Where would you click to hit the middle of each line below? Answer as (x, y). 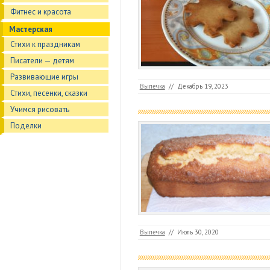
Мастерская (31, 29)
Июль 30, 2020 (198, 232)
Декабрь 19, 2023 (202, 86)
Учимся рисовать (40, 109)
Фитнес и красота (41, 12)
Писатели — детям (42, 61)
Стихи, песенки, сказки (49, 93)
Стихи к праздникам (45, 44)
